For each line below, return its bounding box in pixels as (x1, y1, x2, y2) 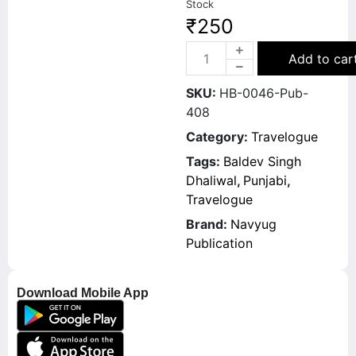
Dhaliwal (186, 172, 237, 188)
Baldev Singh (223, 153, 301, 169)
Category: (186, 129, 251, 145)
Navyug (230, 216, 277, 232)
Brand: (186, 216, 230, 232)
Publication (186, 235, 253, 251)
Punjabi (243, 172, 287, 188)
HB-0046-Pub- (219, 85, 308, 101)
